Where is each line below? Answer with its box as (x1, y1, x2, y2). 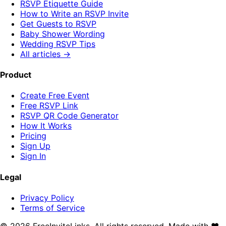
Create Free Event (20, 90, 89, 101)
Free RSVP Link (20, 100, 78, 111)
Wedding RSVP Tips (20, 38, 95, 49)
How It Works (20, 121, 72, 131)
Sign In (20, 151, 46, 161)
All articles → (20, 48, 71, 59)
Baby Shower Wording (20, 28, 105, 39)
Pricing (20, 131, 46, 141)
